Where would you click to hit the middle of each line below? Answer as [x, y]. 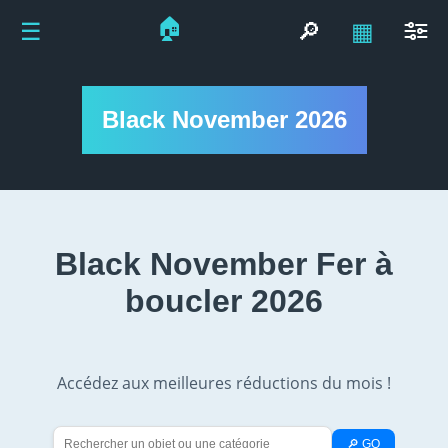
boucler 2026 [224, 301]
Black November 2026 [224, 119]
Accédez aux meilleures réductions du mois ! [224, 383]
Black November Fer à [224, 264]
